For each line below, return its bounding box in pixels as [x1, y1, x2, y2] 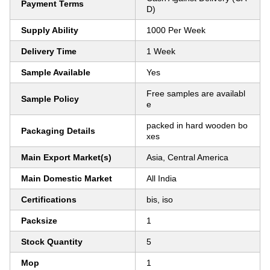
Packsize [21, 216, 57, 225]
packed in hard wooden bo [146, 121, 248, 130]
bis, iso [146, 195, 173, 204]
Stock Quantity [21, 237, 83, 246]
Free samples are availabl [146, 89, 245, 98]
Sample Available [21, 67, 90, 77]
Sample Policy [21, 94, 79, 104]
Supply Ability [21, 25, 78, 35]
